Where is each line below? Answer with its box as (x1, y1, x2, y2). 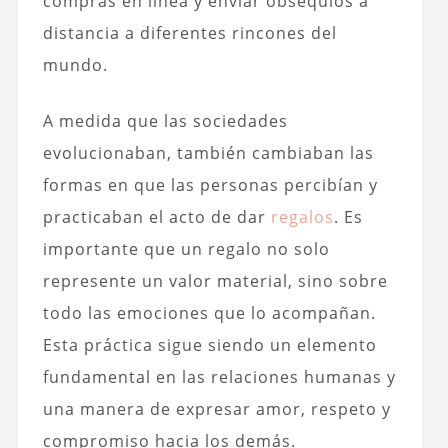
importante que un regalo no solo (42, 237, 330, 260)
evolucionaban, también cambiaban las (42, 141, 374, 164)
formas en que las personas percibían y (42, 173, 378, 196)
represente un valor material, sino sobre (42, 269, 388, 292)
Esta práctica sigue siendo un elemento (42, 333, 377, 356)
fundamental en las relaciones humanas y (42, 365, 396, 388)
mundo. (42, 53, 108, 76)
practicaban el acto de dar (42, 205, 271, 228)
